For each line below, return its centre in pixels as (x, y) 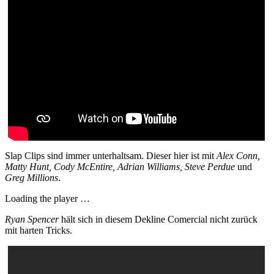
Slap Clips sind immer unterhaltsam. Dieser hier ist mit (111, 156)
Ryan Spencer (32, 220)
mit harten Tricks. (39, 231)
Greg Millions (31, 178)
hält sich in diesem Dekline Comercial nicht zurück (158, 220)
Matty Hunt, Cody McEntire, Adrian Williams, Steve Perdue (120, 167)
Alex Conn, (238, 156)
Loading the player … (47, 199)
